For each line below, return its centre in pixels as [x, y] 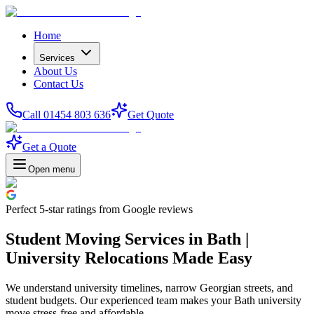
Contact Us [59, 84]
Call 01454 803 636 [67, 115]
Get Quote [151, 115]
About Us [55, 71]
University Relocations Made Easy [129, 258]
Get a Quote [49, 147]
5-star [52, 209]
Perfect [22, 209]
